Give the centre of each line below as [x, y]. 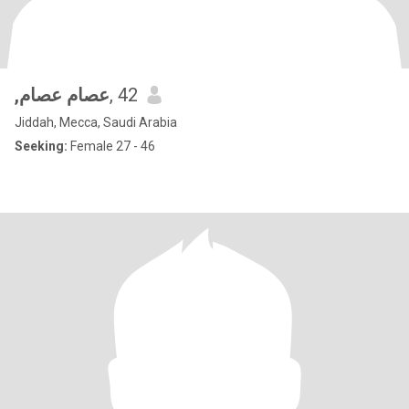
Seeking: [41, 146]
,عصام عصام [64, 95]
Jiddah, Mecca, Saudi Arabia [96, 122]
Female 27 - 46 [111, 146]
